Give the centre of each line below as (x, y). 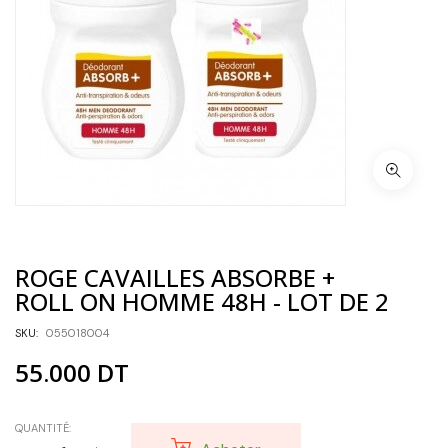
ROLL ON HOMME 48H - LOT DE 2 (202, 302)
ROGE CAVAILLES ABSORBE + (175, 278)
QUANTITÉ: (43, 428)
